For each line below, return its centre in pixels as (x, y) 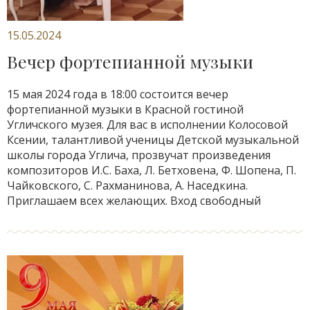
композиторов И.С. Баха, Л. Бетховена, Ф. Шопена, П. (152, 170)
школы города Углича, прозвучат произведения (139, 155)
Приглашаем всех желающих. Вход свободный (134, 201)
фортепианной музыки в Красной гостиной (125, 109)
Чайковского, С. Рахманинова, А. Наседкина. (127, 185)
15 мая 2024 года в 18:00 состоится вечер (118, 94)
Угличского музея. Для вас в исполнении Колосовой (147, 125)
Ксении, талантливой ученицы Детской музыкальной (153, 140)
